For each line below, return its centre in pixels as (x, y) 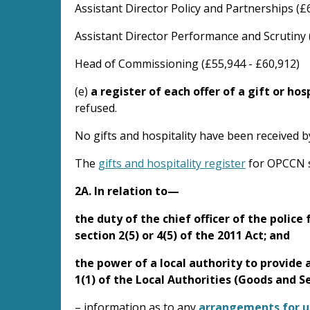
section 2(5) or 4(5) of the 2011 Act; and (182, 235)
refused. (96, 108)
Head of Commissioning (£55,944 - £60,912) (187, 63)
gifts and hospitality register (172, 163)
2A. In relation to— (127, 191)
